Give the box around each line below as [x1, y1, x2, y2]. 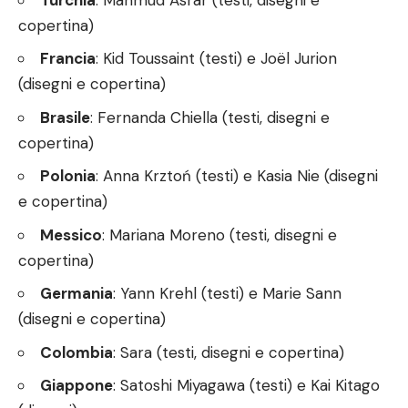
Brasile [40, 107, 90, 127]
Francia [40, 48, 96, 69]
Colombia [40, 342, 113, 362]
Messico [40, 224, 102, 245]
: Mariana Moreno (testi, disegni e [102, 224, 337, 245]
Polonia [40, 166, 96, 187]
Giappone [40, 375, 113, 396]
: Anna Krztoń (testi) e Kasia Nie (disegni [96, 166, 378, 187]
